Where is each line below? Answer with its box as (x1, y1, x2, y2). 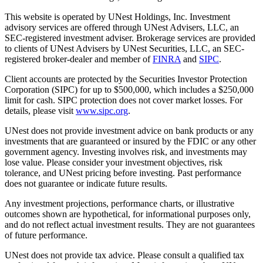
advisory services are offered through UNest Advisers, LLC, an (5, 22, 239, 33)
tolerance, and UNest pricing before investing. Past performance (5, 168, 241, 178)
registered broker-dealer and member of (5, 54, 153, 65)
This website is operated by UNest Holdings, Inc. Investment (5, 12, 230, 22)
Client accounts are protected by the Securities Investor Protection (5, 74, 247, 85)
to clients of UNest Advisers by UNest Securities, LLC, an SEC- (5, 43, 244, 54)
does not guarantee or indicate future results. (5, 178, 167, 189)
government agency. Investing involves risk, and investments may (5, 147, 247, 157)
